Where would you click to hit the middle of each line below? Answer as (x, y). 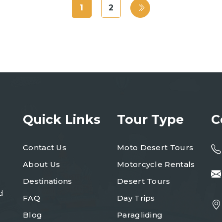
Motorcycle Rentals (156, 164)
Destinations (48, 181)
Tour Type (150, 119)
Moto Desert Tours (155, 147)
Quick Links (62, 119)
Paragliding (140, 215)
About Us (42, 164)
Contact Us (45, 147)
